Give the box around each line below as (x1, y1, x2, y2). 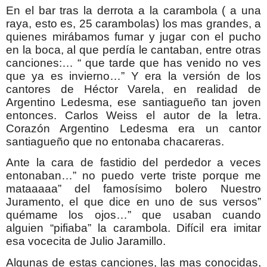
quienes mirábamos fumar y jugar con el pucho (6, 30, 261, 44)
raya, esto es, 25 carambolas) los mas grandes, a (6, 17, 261, 30)
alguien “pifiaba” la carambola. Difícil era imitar (6, 222, 261, 235)
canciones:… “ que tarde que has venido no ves (6, 57, 261, 70)
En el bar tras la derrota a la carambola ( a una (6, 4, 261, 17)
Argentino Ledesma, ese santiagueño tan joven (6, 96, 261, 109)
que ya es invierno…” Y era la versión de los (6, 70, 261, 83)
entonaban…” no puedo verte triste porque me (6, 169, 261, 182)
